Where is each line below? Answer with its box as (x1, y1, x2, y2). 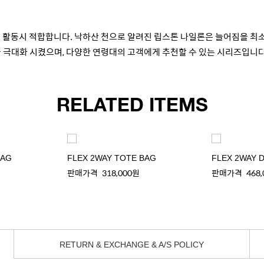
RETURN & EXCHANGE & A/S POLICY (60, 240, 204, 249)
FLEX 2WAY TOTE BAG (67, 153, 156, 163)
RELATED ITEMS (56, 98, 208, 108)
